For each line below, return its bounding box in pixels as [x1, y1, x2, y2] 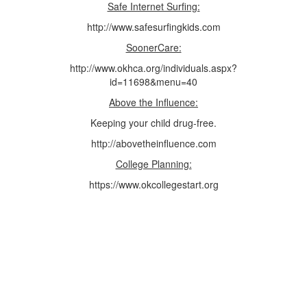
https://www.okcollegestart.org [88, 177, 219, 191]
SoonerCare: [125, 40, 182, 54]
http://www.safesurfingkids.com [86, 20, 221, 34]
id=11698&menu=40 [110, 75, 197, 88]
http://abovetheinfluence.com [90, 136, 217, 150]
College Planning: [115, 157, 192, 171]
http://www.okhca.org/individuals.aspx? [70, 61, 237, 75]
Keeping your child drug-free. [90, 116, 217, 130]
